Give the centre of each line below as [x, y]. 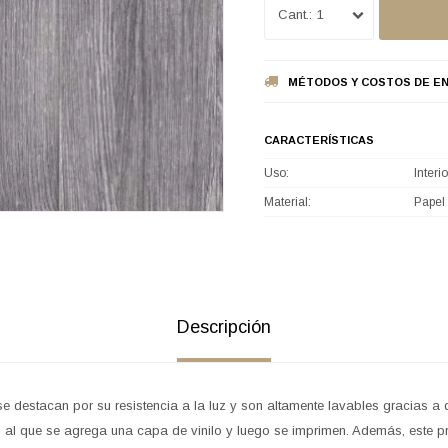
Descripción [224, 326]
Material [286, 201]
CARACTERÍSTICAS [319, 139]
